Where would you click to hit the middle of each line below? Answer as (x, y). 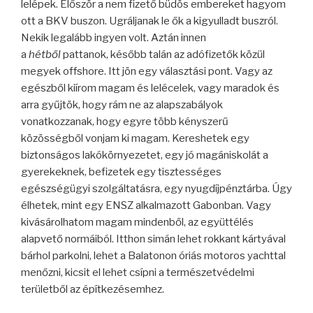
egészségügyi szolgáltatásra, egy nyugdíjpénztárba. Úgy (156, 189)
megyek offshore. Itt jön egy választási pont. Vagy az (147, 72)
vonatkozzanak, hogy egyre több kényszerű (125, 122)
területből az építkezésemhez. (93, 290)
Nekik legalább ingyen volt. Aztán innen (114, 38)
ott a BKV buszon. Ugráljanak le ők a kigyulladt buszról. (150, 21)
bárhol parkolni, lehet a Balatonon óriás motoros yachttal (153, 256)
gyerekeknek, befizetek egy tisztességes (121, 172)
